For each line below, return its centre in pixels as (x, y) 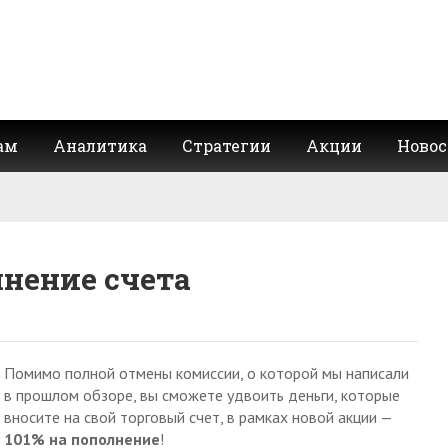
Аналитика (100, 145)
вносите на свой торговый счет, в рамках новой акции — (198, 417)
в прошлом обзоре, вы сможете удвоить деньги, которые (202, 395)
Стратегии (226, 145)
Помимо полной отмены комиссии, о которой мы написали (206, 373)
